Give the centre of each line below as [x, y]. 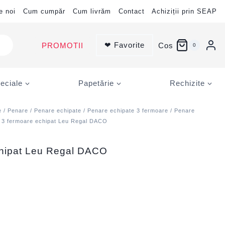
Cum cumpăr [44, 11]
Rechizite [187, 83]
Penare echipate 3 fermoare [128, 110]
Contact [132, 11]
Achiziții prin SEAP [184, 11]
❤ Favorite [124, 45]
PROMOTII [62, 45]
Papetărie [96, 83]
